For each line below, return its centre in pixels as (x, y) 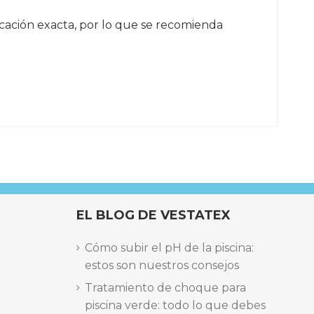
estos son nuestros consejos (162, 266)
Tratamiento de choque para (165, 287)
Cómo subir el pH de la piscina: (169, 248)
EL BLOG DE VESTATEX (153, 215)
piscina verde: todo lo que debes (175, 305)
